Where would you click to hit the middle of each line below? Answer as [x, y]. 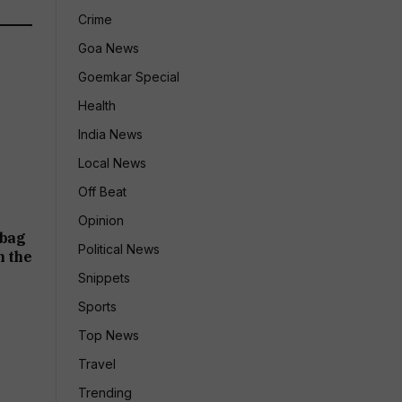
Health [97, 105]
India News [110, 134]
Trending [105, 393]
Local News [112, 163]
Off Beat [102, 192]
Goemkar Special [129, 77]
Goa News [109, 48]
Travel [97, 364]
